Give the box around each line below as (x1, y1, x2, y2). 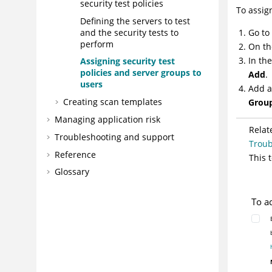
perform (80, 38, 114, 50)
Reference (54, 148, 96, 160)
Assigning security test (80, 55, 175, 67)
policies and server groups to (80, 67, 202, 79)
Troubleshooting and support (54, 131, 174, 143)
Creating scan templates (63, 96, 162, 108)
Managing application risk (54, 114, 160, 126)
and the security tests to (80, 26, 178, 38)
